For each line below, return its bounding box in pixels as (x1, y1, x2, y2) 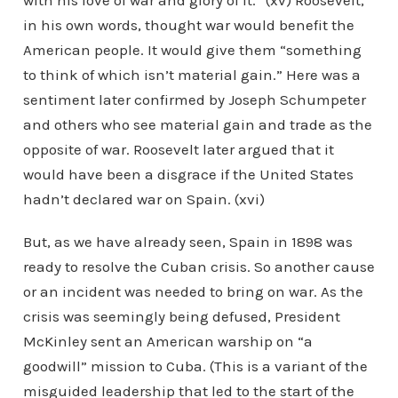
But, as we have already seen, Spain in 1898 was (22, 233, 353, 251)
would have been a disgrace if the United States (22, 165, 354, 183)
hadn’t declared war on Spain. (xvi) (22, 190, 265, 208)
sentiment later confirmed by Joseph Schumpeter (22, 91, 366, 108)
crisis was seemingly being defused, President (22, 307, 340, 325)
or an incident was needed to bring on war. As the (22, 283, 363, 300)
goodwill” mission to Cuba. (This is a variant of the (22, 357, 368, 375)
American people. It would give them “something (22, 41, 362, 59)
